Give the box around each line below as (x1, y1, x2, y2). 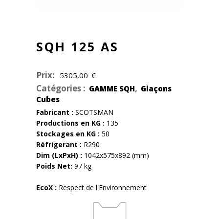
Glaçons (141, 84, 172, 93)
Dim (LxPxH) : (36, 151, 82, 160)
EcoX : (36, 183, 57, 192)
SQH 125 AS (36, 38, 119, 55)
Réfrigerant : (36, 140, 82, 149)
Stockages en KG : (36, 129, 100, 138)
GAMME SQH (89, 84, 135, 93)
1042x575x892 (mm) (82, 151, 149, 160)
